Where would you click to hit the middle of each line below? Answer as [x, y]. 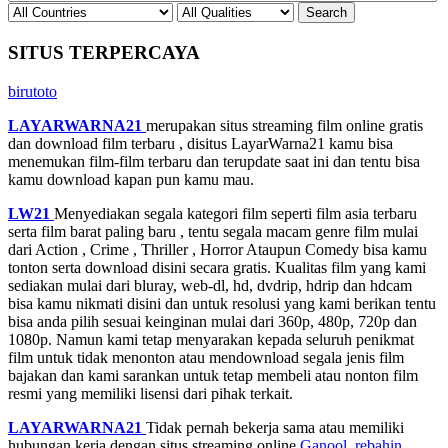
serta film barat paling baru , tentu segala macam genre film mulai [213, 231]
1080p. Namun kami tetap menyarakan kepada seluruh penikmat [211, 339]
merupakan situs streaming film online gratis [284, 125]
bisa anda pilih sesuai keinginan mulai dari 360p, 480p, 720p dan [212, 321]
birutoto [32, 91]
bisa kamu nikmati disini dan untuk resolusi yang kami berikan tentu [222, 303]
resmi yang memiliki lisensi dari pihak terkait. [150, 393]
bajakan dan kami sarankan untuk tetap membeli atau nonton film [213, 375]
